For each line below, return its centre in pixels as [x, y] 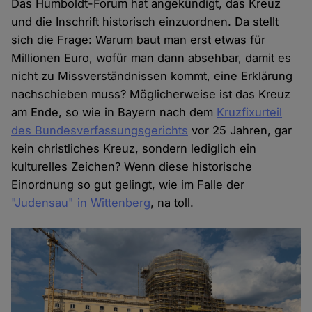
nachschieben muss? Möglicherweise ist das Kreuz [151, 94]
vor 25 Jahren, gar [240, 131]
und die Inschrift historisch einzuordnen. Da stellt [145, 22]
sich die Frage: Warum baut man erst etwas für [139, 40]
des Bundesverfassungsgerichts [100, 131]
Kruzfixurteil [250, 112]
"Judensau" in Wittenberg [81, 203]
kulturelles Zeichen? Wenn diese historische [132, 167]
